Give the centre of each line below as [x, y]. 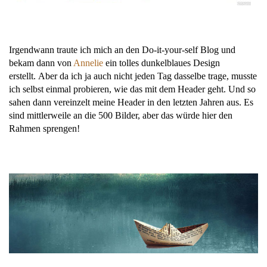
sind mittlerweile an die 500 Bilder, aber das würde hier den [121, 115]
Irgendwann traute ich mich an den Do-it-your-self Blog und [122, 49]
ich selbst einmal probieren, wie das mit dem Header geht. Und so [132, 89]
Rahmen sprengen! [44, 128]
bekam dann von [41, 63]
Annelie [88, 63]
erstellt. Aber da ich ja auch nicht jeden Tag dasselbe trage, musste [133, 76]
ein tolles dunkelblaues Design [162, 63]
